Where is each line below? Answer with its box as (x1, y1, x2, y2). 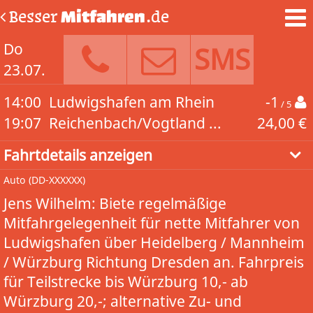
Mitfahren (61, 7, 145, 27)
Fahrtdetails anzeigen (3, 145, 152, 165)
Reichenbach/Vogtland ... (49, 113, 221, 133)
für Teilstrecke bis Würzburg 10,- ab (3, 272, 248, 291)
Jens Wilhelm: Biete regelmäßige (3, 194, 226, 213)
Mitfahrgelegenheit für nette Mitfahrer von (3, 213, 300, 233)
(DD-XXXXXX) (29, 173, 85, 187)
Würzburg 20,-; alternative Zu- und (3, 291, 242, 311)
